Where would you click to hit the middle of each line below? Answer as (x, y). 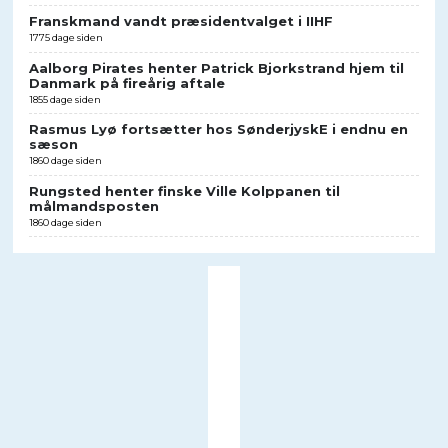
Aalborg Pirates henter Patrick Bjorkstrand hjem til (216, 67)
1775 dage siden (65, 38)
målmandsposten (93, 205)
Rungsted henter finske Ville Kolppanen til (184, 190)
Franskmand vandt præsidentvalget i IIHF (180, 21)
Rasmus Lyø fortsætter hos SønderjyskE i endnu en (218, 129)
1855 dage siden (64, 99)
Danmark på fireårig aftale (126, 82)
